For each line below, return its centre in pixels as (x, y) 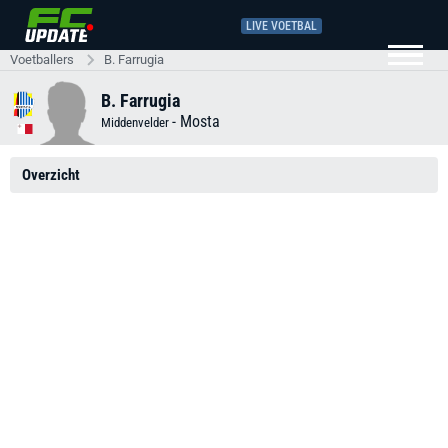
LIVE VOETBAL (281, 25)
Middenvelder (136, 122)
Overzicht (51, 175)
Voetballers (42, 59)
